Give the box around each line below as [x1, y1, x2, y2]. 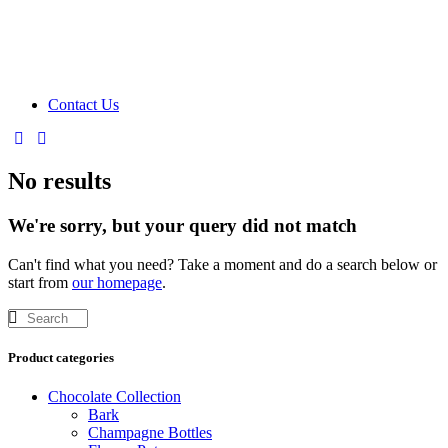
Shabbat [274, 11, 320, 27]
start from [8, 273, 72, 291]
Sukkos [274, 49, 314, 65]
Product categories [8, 349, 114, 365]
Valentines [274, 62, 332, 78]
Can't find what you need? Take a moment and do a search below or [8, 255, 437, 273]
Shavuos [274, 24, 321, 40]
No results [8, 168, 111, 195]
